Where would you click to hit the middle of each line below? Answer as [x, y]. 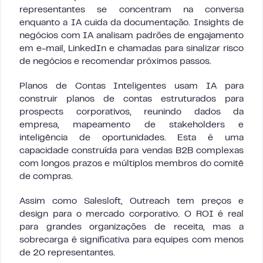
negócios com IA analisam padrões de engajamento [131, 36]
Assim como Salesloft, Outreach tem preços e [131, 201]
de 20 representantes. [67, 253]
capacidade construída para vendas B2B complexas [131, 151]
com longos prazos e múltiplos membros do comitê [131, 163]
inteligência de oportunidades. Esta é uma [131, 138]
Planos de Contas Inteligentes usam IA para [131, 86]
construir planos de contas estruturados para [131, 99]
